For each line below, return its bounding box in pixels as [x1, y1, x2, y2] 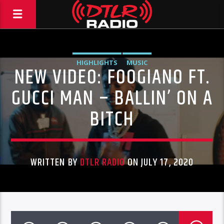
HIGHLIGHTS [76, 58, 117, 67]
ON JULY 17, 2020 [125, 154, 193, 170]
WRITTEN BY [30, 154, 80, 170]
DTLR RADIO [79, 154, 125, 170]
